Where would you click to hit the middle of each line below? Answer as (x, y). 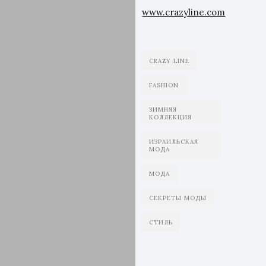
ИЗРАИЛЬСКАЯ (174, 142)
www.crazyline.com (184, 12)
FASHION (164, 85)
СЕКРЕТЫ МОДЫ (178, 198)
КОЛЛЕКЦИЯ (171, 117)
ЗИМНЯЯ (163, 110)
